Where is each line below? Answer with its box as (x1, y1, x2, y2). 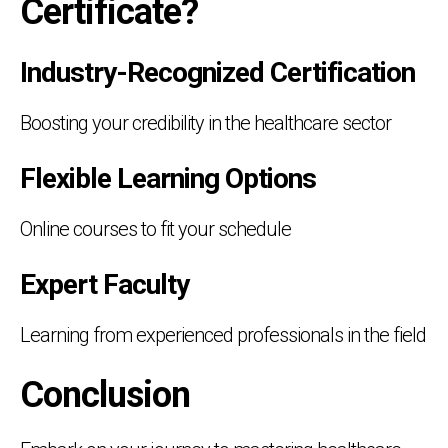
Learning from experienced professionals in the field (20, 322, 426, 347)
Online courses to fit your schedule (20, 216, 291, 241)
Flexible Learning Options (20, 161, 316, 195)
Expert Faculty (20, 267, 189, 301)
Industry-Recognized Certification (20, 55, 415, 89)
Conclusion (20, 373, 190, 416)
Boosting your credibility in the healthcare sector (20, 110, 391, 135)
